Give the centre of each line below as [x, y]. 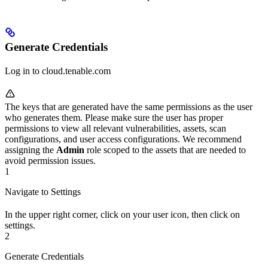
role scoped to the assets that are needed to [165, 150]
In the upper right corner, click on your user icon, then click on [122, 214]
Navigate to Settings [43, 191]
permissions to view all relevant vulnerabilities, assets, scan [115, 128]
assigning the [31, 150]
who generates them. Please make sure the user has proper [114, 117]
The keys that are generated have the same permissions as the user [129, 106]
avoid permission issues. [50, 160]
